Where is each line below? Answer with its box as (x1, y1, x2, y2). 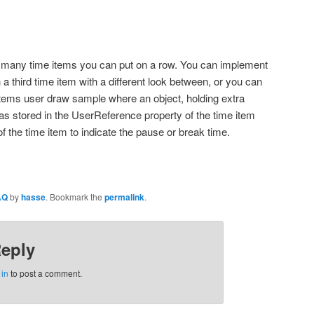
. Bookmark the (46, 191, 104, 203)
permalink (104, 191, 144, 204)
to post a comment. (8, 267, 82, 280)
